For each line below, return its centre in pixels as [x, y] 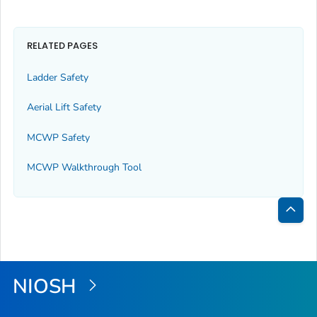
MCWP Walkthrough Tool [84, 167]
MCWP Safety [58, 137]
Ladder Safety [58, 77]
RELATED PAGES [62, 46]
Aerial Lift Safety [64, 108]
